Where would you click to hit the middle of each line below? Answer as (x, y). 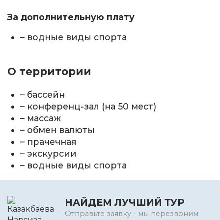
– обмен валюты (58, 130)
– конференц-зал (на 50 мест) (88, 106)
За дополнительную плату (71, 17)
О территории (49, 71)
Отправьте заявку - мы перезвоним (132, 214)
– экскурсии (49, 153)
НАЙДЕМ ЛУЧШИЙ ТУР (125, 203)
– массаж (41, 118)
